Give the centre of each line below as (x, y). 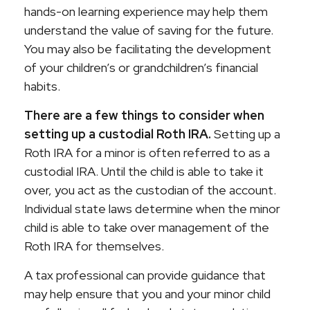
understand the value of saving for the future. (149, 30)
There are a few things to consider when (144, 115)
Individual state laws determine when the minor (152, 209)
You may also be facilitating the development (148, 49)
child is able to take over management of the (147, 227)
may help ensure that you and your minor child (147, 294)
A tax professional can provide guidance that (145, 275)
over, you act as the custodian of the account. (150, 190)
